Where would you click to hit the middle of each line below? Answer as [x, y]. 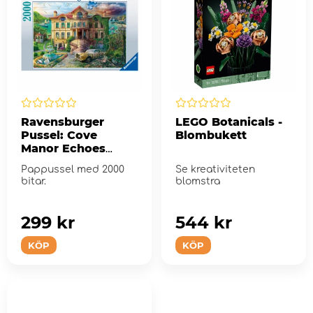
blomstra [197, 181]
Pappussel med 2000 [73, 169]
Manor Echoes [63, 148]
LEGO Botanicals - [228, 122]
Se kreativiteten [215, 169]
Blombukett [211, 135]
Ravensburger [63, 122]
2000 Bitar [52, 161]
